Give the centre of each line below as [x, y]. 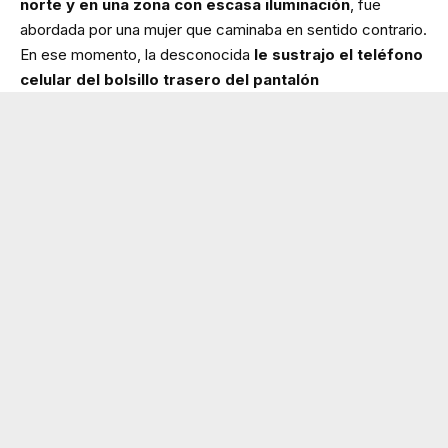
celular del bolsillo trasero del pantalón [169, 79]
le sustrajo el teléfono [338, 54]
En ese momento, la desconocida [137, 54]
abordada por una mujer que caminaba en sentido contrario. [223, 29]
